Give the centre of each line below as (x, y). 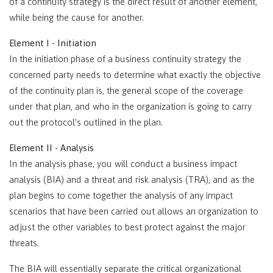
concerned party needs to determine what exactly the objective (135, 75)
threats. (24, 243)
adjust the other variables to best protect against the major (127, 227)
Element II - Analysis (51, 148)
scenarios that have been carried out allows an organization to (134, 211)
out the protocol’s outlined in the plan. (86, 122)
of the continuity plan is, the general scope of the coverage (126, 90)
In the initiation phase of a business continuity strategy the (125, 59)
